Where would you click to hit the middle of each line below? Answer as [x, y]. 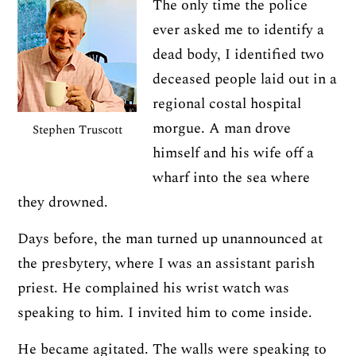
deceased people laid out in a [245, 79]
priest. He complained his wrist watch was [154, 288]
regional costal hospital [227, 104]
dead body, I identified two [239, 55]
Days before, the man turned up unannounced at [170, 239]
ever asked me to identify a [239, 30]
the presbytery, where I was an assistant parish [166, 264]
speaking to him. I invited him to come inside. [165, 313]
